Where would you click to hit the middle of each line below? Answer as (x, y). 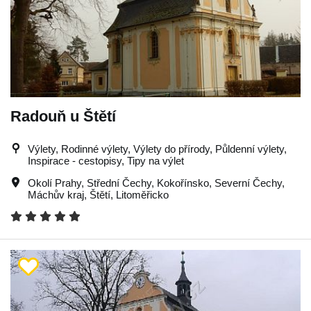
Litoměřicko (142, 195)
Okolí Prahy (54, 183)
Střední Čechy (119, 183)
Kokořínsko (183, 183)
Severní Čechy (248, 183)
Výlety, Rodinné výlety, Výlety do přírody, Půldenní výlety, (157, 149)
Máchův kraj (56, 195)
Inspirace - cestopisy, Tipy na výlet (106, 161)
